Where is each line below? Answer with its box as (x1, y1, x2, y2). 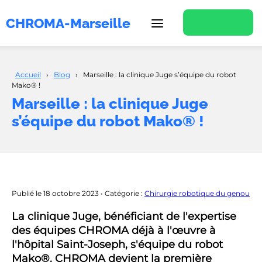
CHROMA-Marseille (6, 15, 130, 31)
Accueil (15, 70, 41, 79)
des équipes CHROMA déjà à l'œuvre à (12, 223, 216, 237)
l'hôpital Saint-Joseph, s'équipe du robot (12, 237, 223, 251)
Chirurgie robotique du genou (144, 188, 250, 198)
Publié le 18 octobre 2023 (12, 188, 101, 198)
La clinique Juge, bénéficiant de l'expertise (12, 209, 236, 223)
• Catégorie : (101, 188, 144, 198)
